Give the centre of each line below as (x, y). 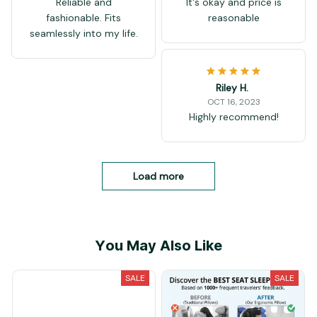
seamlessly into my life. (83, 34)
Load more (158, 177)
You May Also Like (158, 247)
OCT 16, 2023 (234, 102)
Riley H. (232, 88)
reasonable (234, 18)
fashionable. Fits (83, 18)
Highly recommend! (234, 117)
